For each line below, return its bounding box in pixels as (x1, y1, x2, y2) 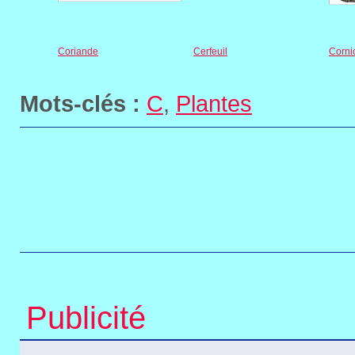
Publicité (26, 300, 146, 336)
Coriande (58, 46, 98, 58)
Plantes (176, 90, 252, 117)
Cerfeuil (193, 46, 227, 58)
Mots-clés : (20, 90, 140, 117)
